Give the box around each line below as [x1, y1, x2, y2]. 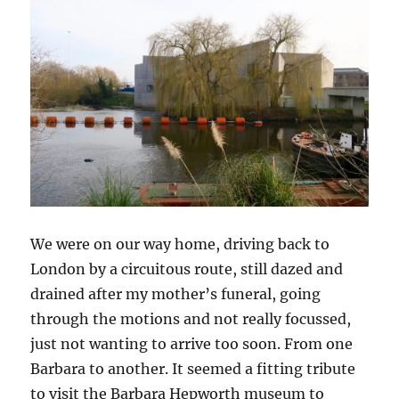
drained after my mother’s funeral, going [30, 284, 322, 303]
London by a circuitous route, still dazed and [30, 259, 344, 278]
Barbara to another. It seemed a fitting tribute [30, 359, 356, 378]
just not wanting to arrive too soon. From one [30, 334, 354, 353]
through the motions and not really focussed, [30, 309, 352, 328]
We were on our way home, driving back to [30, 234, 330, 253]
